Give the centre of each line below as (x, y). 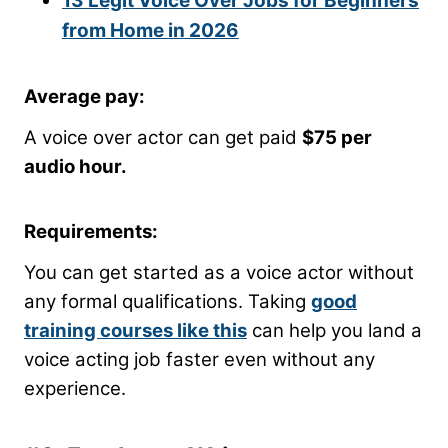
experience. (77, 388)
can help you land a (334, 330)
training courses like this (135, 330)
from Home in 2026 (150, 30)
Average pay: (84, 96)
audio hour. (75, 166)
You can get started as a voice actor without (219, 272)
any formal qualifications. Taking (167, 301)
